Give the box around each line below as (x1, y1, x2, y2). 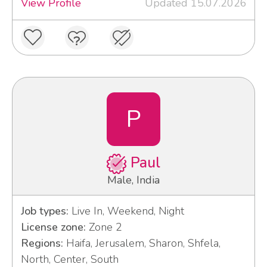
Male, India (107, 173, 160, 188)
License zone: (20, 220, 86, 235)
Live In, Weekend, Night (68, 204, 184, 219)
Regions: (20, 236, 63, 251)
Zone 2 (85, 220, 122, 235)
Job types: (20, 204, 69, 219)
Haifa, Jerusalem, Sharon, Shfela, (63, 236, 221, 251)
